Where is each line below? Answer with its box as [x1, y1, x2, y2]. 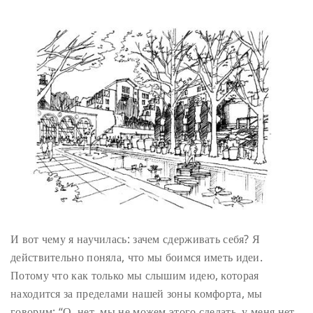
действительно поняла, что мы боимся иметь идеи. [10, 249, 263, 265]
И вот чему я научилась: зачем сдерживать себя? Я [10, 231, 261, 247]
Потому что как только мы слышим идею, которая [10, 267, 259, 283]
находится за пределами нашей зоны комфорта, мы [10, 285, 263, 301]
